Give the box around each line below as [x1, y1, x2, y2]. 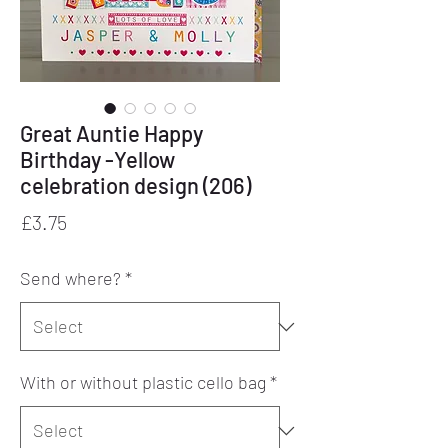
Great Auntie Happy [20, 120, 203, 147]
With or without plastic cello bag [20, 371, 266, 394]
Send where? [20, 267, 121, 290]
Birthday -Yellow [20, 146, 175, 173]
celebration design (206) [20, 172, 251, 199]
